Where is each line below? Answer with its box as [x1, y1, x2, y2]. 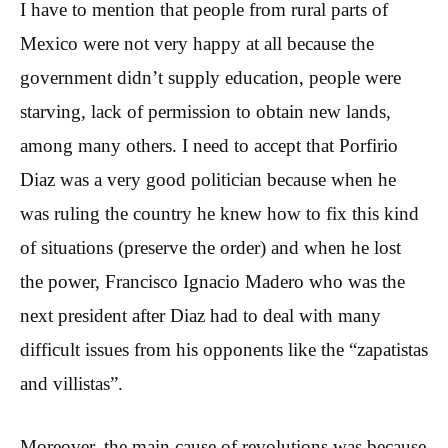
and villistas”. [20, 373, 123, 395]
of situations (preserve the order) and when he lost [20, 237, 401, 259]
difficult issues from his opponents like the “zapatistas [20, 339, 428, 361]
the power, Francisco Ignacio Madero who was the [20, 271, 405, 293]
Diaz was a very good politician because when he [20, 169, 396, 191]
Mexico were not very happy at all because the [20, 33, 374, 55]
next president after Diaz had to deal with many [20, 305, 381, 327]
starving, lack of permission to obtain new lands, [20, 101, 391, 123]
